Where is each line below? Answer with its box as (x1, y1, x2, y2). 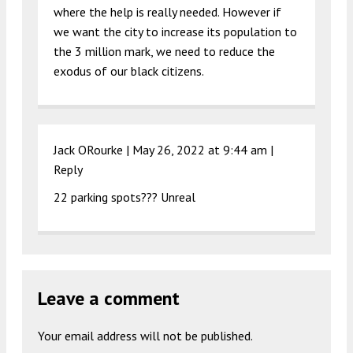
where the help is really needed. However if (54, 4, 281, 20)
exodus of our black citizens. (54, 63, 204, 80)
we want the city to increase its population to (54, 24, 297, 40)
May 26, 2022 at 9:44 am (132, 142, 267, 158)
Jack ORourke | (54, 142, 132, 158)
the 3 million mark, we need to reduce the (54, 43, 275, 60)
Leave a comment (38, 286, 180, 311)
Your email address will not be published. (38, 328, 253, 344)
